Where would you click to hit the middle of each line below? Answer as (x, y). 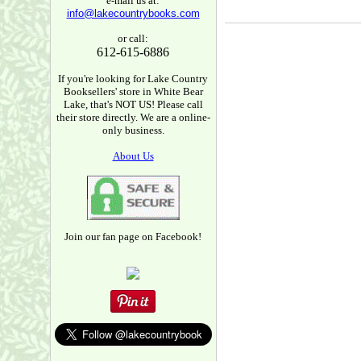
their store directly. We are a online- (133, 117)
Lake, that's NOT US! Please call (133, 104)
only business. (133, 130)
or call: (133, 38)
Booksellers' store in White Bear (133, 91)
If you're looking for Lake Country (133, 79)
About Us (133, 156)
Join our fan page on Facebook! (133, 237)
